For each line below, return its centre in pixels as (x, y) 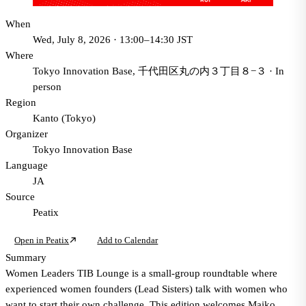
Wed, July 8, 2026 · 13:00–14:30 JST (113, 39)
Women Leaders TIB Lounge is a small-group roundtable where (141, 273)
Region (21, 102)
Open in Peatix (42, 240)
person (47, 86)
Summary (26, 257)
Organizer (27, 134)
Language (27, 165)
